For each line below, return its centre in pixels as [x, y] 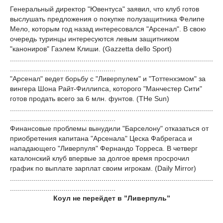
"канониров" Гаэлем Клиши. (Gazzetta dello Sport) [91, 49]
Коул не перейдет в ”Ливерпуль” [111, 198]
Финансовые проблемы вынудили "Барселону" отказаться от [109, 128]
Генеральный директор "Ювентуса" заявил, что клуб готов [105, 9]
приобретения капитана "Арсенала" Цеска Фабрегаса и [101, 138]
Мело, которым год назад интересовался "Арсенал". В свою [108, 29]
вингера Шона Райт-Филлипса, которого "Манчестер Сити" [106, 89]
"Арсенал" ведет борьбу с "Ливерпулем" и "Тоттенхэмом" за [108, 79]
